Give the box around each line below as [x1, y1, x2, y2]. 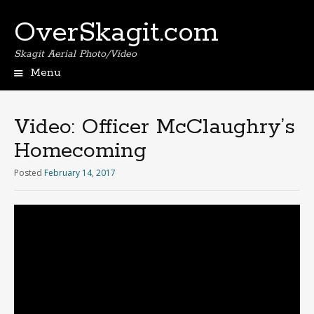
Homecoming [14, 137, 146, 165]
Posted [14, 167, 44, 179]
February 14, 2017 [44, 167, 116, 179]
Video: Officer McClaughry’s [14, 114, 295, 141]
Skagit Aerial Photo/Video [14, 48, 137, 60]
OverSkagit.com [14, 15, 219, 50]
